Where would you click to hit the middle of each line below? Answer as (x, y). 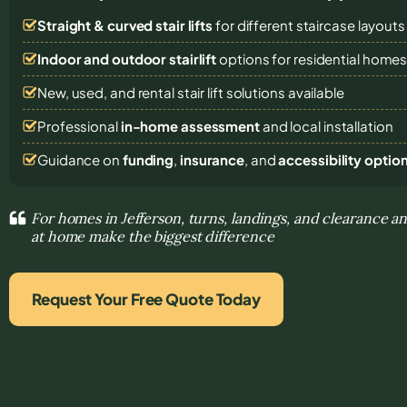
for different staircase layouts (309, 25)
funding (148, 159)
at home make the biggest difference (153, 236)
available (316, 92)
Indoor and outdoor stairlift (127, 58)
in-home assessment (190, 125)
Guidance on (80, 159)
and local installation (326, 125)
